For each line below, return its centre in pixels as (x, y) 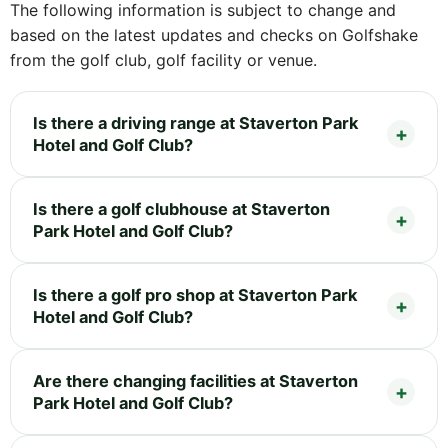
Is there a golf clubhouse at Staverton (181, 208)
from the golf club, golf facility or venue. (163, 59)
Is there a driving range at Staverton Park (195, 122)
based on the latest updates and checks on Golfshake (214, 34)
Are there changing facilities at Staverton (195, 380)
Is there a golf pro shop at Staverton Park (195, 294)
